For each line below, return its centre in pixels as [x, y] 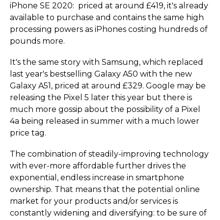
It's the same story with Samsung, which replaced [107, 62]
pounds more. [37, 41]
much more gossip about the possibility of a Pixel [105, 110]
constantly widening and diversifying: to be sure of [108, 213]
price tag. [28, 133]
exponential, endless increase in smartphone [97, 178]
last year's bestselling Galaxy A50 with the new [101, 74]
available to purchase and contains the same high [107, 17]
